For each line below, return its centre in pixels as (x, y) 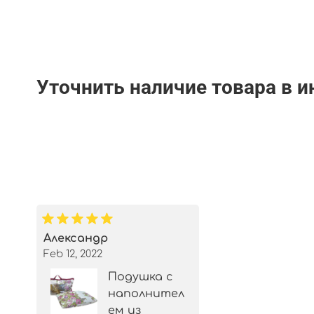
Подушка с (141, 277)
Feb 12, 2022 (73, 253)
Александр (76, 238)
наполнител (146, 293)
